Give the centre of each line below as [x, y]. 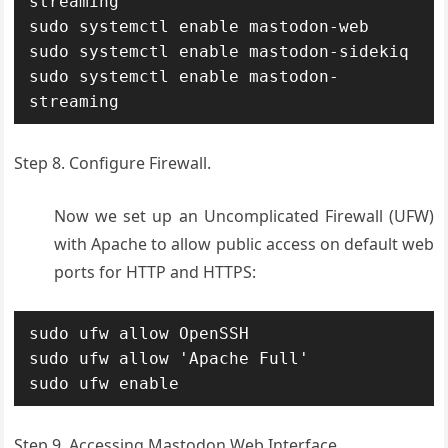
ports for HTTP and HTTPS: [155, 271]
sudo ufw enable [104, 383]
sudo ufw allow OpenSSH [139, 333]
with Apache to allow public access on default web [244, 243]
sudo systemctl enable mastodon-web [199, 26]
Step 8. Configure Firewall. [113, 162]
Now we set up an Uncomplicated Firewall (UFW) [244, 215]
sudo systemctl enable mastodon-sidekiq [219, 51]
